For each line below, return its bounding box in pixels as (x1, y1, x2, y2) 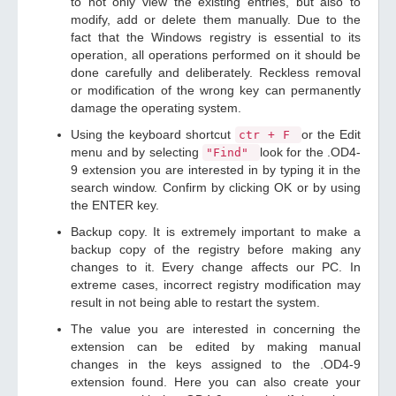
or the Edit (301, 127, 361, 141)
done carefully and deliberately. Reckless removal (71, 65, 361, 80)
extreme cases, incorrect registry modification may (71, 278, 361, 292)
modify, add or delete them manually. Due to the (71, 12, 361, 27)
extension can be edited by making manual (71, 339, 361, 354)
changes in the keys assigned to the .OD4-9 (71, 357, 361, 371)
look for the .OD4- (259, 145, 361, 159)
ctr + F (239, 128, 298, 141)
